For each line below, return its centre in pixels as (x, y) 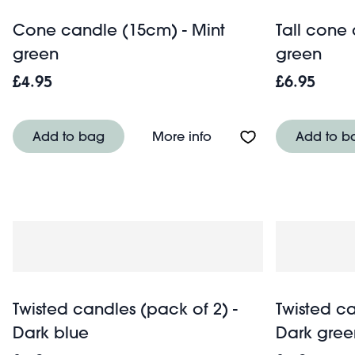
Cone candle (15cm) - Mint (119, 29)
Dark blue (51, 332)
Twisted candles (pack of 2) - (125, 308)
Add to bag (69, 136)
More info (182, 136)
